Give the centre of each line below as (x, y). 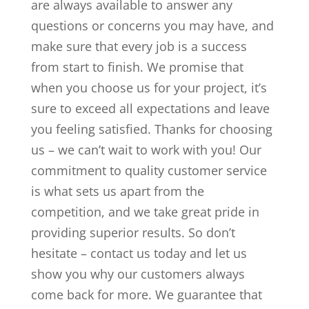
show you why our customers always (138, 273)
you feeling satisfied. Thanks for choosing (151, 129)
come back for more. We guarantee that (146, 294)
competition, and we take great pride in (145, 211)
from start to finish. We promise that (137, 67)
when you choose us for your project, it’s (149, 87)
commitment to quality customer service (149, 170)
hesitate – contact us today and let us (139, 253)
